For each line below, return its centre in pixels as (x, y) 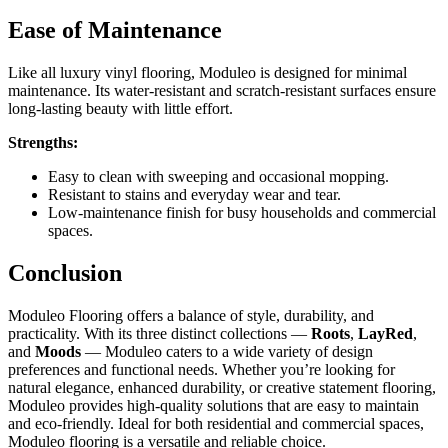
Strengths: (43, 143)
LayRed (385, 334)
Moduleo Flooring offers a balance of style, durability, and (191, 316)
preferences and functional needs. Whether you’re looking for (201, 370)
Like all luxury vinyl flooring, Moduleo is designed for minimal (207, 73)
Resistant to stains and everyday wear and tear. (194, 195)
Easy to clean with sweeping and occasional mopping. (218, 177)
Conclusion (65, 273)
